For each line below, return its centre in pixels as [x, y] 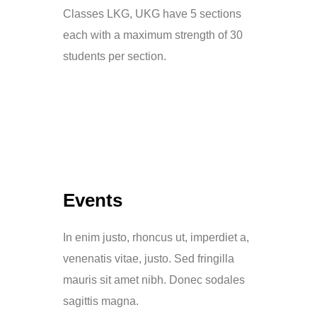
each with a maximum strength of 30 [153, 35]
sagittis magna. [101, 301]
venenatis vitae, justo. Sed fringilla [149, 259]
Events [93, 201]
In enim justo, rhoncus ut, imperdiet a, [156, 238]
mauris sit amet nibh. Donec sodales [154, 280]
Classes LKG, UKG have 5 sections [152, 14]
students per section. [115, 57]
